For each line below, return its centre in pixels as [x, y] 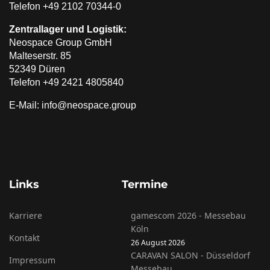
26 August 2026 [158, 243]
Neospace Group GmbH [61, 42]
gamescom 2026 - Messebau [188, 215]
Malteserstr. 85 [40, 56]
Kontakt [24, 238]
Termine [144, 184]
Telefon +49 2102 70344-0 [65, 6]
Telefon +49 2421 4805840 [66, 82]
